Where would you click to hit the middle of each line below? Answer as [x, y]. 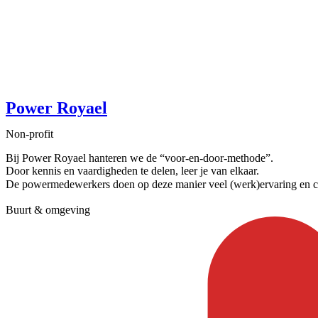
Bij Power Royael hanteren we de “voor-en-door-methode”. [139, 158]
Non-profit [29, 133]
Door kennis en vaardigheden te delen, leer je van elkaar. [132, 170]
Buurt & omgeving [48, 209]
